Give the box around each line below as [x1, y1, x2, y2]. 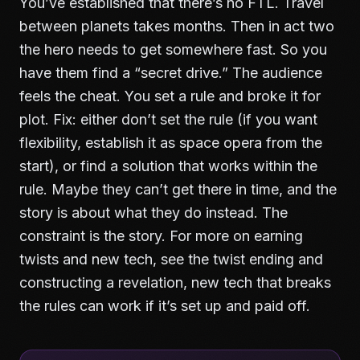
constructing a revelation [19, 274, 183, 291]
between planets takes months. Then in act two [19, 18, 334, 35]
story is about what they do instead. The [19, 204, 288, 221]
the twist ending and [188, 251, 323, 268]
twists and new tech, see [19, 251, 188, 268]
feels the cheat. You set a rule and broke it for [19, 88, 321, 104]
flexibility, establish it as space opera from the [19, 134, 322, 151]
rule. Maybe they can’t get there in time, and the [19, 181, 337, 198]
